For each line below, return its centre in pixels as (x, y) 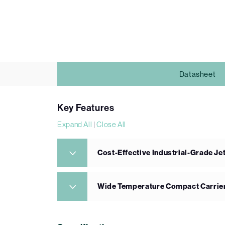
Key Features (86, 108)
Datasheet (197, 74)
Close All (111, 124)
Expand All (75, 124)
